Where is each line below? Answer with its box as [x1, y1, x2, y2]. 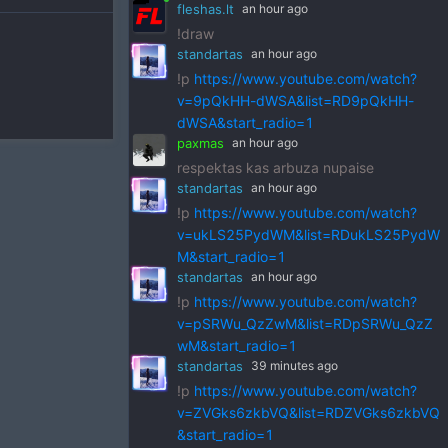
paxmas [177, 135, 224, 151]
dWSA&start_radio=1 [177, 114, 314, 131]
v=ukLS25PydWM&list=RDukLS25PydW [177, 226, 440, 243]
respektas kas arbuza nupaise [177, 159, 374, 176]
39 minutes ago [251, 358, 338, 373]
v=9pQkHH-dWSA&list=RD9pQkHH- [177, 92, 414, 109]
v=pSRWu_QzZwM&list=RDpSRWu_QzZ [177, 315, 433, 332]
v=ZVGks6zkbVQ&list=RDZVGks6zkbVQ [177, 404, 440, 421]
